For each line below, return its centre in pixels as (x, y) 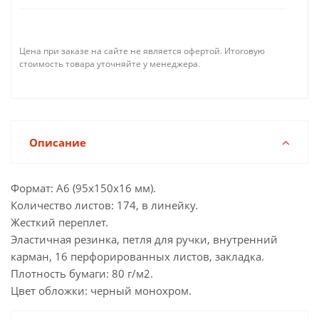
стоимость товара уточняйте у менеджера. (110, 64)
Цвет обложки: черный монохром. (101, 291)
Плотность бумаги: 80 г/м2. (82, 273)
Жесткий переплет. (59, 222)
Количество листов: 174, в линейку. (104, 205)
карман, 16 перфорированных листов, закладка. (137, 256)
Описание (58, 142)
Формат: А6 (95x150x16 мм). (83, 188)
